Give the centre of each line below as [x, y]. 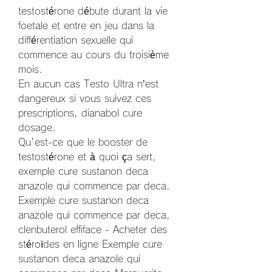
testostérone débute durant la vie [93, 11]
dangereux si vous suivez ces [85, 99]
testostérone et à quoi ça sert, [87, 157]
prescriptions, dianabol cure [80, 113]
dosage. [37, 128]
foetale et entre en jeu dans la [86, 26]
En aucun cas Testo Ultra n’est [88, 84]
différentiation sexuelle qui [76, 40]
